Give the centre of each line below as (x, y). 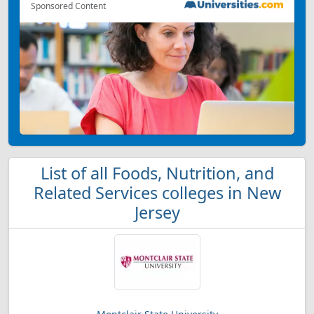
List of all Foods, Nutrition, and (157, 173)
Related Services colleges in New (157, 193)
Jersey (157, 212)
